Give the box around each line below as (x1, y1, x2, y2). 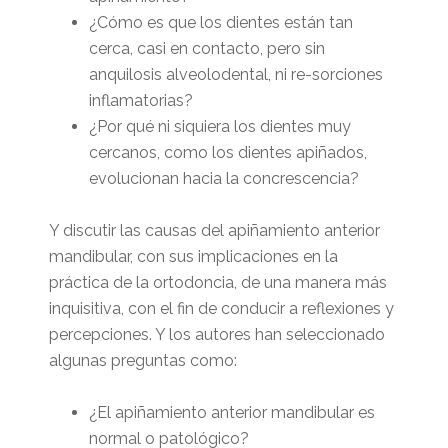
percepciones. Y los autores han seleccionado (48, 325, 385, 344)
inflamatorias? (88, 91, 193, 110)
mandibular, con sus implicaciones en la (48, 247, 338, 266)
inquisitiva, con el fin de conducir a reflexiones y (48, 299, 394, 318)
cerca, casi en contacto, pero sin (88, 39, 325, 58)
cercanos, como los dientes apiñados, (88, 143, 367, 162)
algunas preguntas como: (48, 351, 237, 370)
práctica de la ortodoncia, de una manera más (48, 273, 387, 292)
